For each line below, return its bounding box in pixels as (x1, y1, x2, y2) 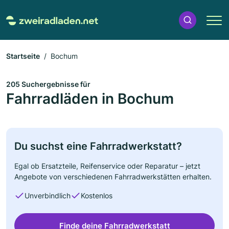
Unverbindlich (25, 191, 71, 200)
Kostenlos (81, 191, 112, 200)
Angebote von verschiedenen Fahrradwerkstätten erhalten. (14, 172, 212, 181)
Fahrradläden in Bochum (6, 90, 174, 107)
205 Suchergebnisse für (6, 80, 90, 88)
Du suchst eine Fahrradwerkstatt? (14, 140, 182, 152)
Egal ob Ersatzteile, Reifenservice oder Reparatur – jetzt (14, 162, 200, 170)
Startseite (6, 52, 40, 60)
